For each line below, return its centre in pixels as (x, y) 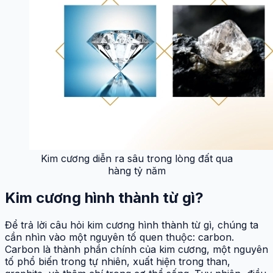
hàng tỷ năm (136, 170)
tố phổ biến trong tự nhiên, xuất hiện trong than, (118, 261)
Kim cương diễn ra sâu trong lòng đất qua (136, 158)
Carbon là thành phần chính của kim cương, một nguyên (136, 249)
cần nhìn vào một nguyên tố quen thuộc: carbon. (119, 237)
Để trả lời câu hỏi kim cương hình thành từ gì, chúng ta (132, 225)
